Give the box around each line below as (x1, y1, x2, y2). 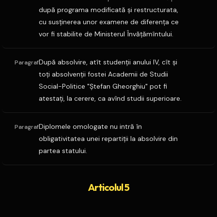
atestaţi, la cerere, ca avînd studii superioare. (39, 94, 182, 103)
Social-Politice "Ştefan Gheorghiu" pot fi (39, 82, 167, 91)
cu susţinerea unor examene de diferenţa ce (39, 17, 179, 26)
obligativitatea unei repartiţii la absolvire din (39, 134, 178, 143)
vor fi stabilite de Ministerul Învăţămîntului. (39, 30, 173, 38)
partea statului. (39, 146, 87, 155)
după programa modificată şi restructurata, (39, 5, 178, 14)
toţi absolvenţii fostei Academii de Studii (39, 70, 168, 78)
